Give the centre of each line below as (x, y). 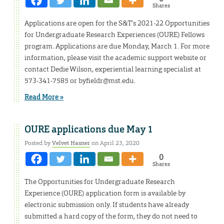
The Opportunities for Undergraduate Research (100, 181)
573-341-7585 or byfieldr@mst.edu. (80, 81)
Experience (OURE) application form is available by (105, 193)
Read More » (44, 97)
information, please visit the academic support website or (115, 58)
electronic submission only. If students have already (107, 204)
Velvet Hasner (71, 143)
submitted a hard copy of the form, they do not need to (111, 216)
